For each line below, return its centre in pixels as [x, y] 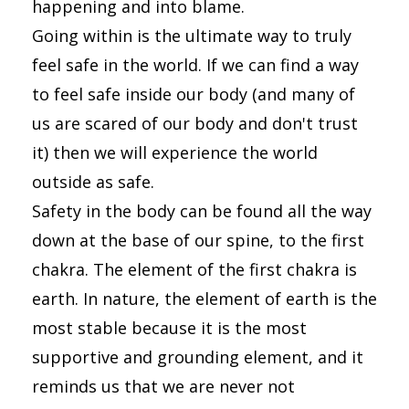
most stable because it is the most [169, 328]
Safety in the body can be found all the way [202, 211]
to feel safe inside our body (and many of [194, 94]
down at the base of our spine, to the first [198, 240]
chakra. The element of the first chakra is [194, 269]
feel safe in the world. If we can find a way [195, 65]
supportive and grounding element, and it [198, 357]
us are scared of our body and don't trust [195, 123]
